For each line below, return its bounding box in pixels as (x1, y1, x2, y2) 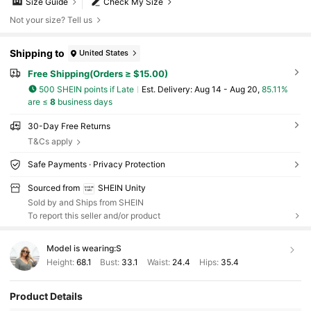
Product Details (10, 290, 83, 303)
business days (55, 96, 112, 108)
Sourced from (27, 182, 80, 193)
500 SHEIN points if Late (39, 83, 135, 94)
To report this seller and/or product (27, 210, 160, 221)
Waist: (144, 257, 172, 268)
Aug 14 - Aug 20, (194, 83, 262, 94)
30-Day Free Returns (27, 121, 110, 132)
